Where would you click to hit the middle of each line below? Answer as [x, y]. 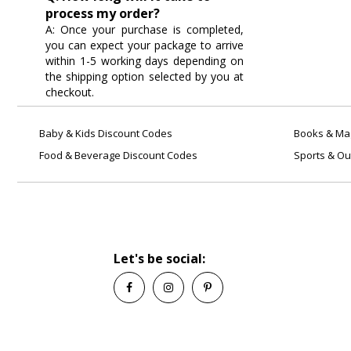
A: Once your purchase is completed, [145, 30]
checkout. [70, 92]
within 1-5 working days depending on [145, 61]
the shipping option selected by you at [145, 77]
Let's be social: [160, 259]
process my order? [103, 14]
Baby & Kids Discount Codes [105, 133]
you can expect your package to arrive [145, 45]
